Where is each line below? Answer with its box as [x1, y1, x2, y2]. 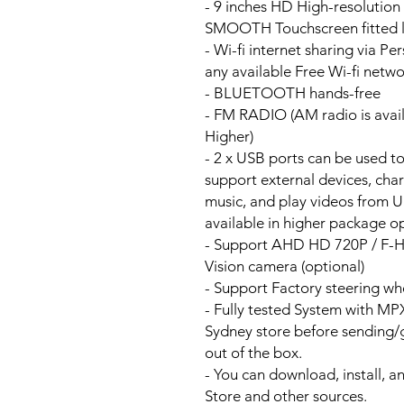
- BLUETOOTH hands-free [205, 83, 381, 102]
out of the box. [205, 343, 302, 362]
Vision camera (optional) [205, 256, 364, 275]
